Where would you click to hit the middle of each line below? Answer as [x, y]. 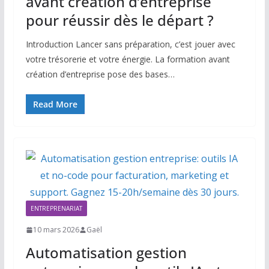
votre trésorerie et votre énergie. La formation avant [128, 59]
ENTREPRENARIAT [56, 209]
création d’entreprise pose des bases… [100, 74]
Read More [55, 104]
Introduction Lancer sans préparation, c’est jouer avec [130, 44]
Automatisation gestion [106, 253]
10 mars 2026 [56, 230]
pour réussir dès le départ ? [119, 20]
